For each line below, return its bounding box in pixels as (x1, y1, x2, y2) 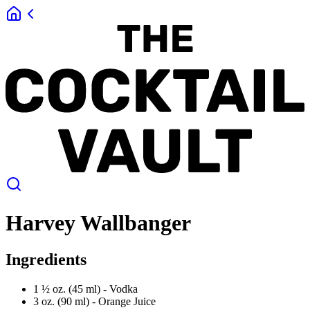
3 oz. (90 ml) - (33, 295, 98, 308)
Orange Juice (98, 295, 156, 308)
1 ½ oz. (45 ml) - (33, 283, 109, 295)
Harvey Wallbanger (6, 210, 191, 235)
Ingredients (6, 250, 86, 269)
